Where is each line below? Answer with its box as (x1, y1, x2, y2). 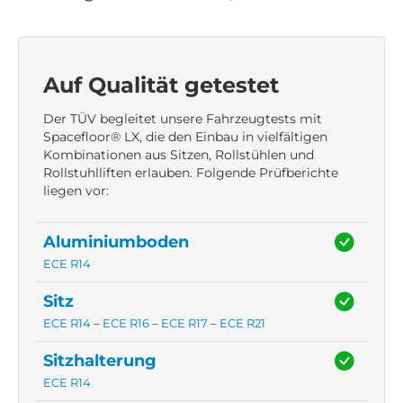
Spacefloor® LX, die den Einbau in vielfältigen (43, 129, 327, 146)
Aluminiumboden (43, 232, 189, 253)
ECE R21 (219, 317, 265, 331)
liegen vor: (43, 183, 109, 200)
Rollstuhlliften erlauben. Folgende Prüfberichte (43, 165, 338, 182)
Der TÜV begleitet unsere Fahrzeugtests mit (43, 111, 322, 128)
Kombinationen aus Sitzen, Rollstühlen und (43, 147, 314, 164)
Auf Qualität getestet (43, 72, 279, 99)
